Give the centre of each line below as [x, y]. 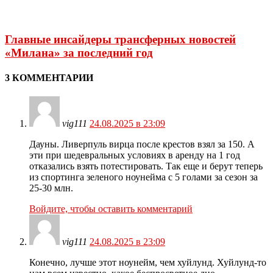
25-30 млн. [51, 188]
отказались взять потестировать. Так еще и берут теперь [146, 166]
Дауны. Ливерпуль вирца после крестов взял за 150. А [142, 144]
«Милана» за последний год [79, 52]
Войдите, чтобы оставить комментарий [111, 209]
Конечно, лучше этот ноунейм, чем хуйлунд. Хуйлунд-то [148, 263]
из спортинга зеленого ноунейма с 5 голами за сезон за [144, 177]
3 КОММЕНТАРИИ [49, 78]
